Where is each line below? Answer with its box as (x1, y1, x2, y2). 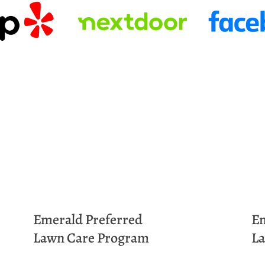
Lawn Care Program (33, 228, 149, 247)
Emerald (33, 210, 83, 230)
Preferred (85, 210, 143, 230)
